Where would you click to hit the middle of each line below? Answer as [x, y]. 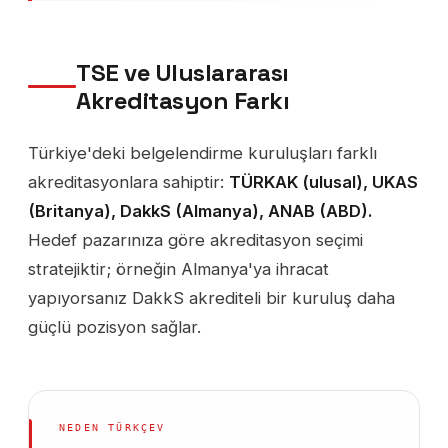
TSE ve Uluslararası [182, 72]
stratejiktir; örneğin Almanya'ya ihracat [178, 268]
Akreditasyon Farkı [183, 100]
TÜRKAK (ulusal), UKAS [323, 181]
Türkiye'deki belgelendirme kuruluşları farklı [202, 152]
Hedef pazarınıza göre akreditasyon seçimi [195, 239]
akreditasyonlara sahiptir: [128, 181]
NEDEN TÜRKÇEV [112, 427]
